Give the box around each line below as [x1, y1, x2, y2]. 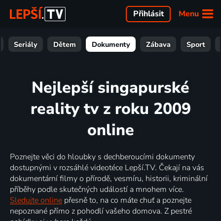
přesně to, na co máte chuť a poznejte [62, 194, 191, 206]
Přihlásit [133, 8, 164, 20]
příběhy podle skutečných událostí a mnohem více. [10, 184, 184, 195]
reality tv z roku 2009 [30, 98, 191, 120]
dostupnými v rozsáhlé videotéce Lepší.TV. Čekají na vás [10, 162, 204, 173]
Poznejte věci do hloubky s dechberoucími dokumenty [10, 151, 195, 162]
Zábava [146, 39, 171, 49]
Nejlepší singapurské [32, 77, 189, 99]
